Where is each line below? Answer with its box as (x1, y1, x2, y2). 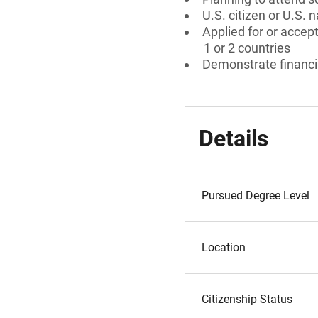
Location (202, 241, 246, 254)
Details (199, 125, 268, 152)
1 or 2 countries (204, 40, 290, 55)
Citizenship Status (202, 292, 292, 306)
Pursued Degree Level (202, 189, 309, 202)
